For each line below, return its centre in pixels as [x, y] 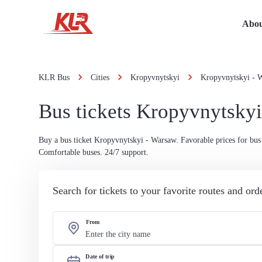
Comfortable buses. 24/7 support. [94, 152]
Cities [100, 77]
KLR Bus [54, 77]
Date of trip [100, 256]
